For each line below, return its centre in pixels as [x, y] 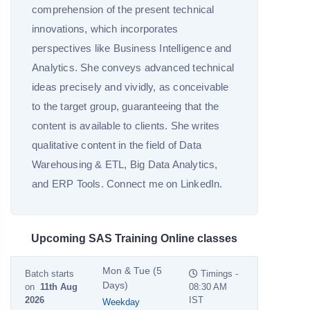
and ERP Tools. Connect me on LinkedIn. [127, 183]
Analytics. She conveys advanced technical [133, 67]
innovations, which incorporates [105, 28]
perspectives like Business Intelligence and [132, 48]
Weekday [121, 302]
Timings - [218, 273]
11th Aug [59, 286]
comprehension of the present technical [123, 9]
